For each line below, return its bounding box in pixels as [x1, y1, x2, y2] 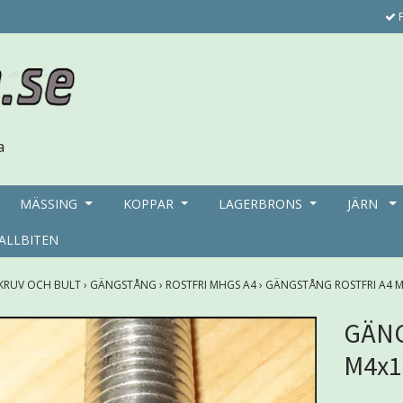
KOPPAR [122, 194, 174, 212]
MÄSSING [20, 194, 78, 212]
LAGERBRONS [218, 194, 302, 212]
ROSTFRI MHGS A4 [166, 276, 259, 292]
